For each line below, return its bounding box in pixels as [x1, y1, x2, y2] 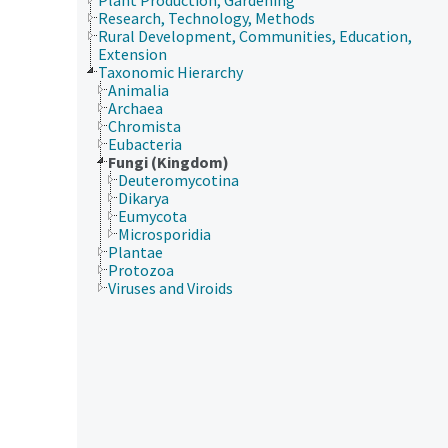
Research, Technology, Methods [98, 7, 315, 28]
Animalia [108, 79, 169, 100]
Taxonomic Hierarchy [98, 61, 243, 82]
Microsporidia [118, 223, 211, 244]
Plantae [108, 241, 163, 262]
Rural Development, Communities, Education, [98, 25, 412, 46]
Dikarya [118, 187, 169, 208]
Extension [98, 43, 167, 64]
